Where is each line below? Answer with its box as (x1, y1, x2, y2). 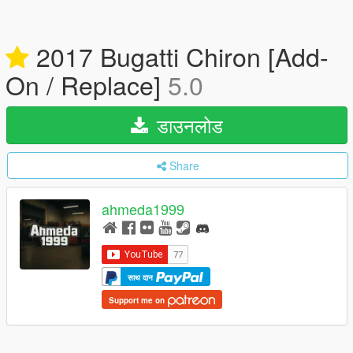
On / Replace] (6, 66, 168, 102)
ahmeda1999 (102, 199, 184, 220)
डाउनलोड (151, 111, 223, 139)
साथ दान (128, 271, 155, 283)
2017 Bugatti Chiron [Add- (29, 38, 329, 74)
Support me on (109, 294, 167, 306)
